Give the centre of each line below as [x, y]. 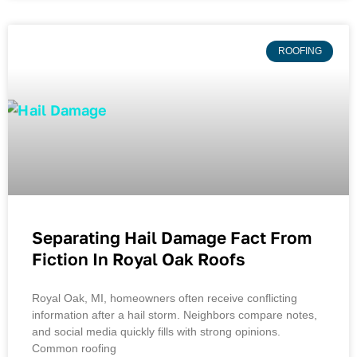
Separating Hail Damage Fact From [172, 238]
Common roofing [74, 349]
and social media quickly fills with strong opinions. [156, 332]
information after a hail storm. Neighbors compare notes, [175, 315]
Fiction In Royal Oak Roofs [139, 259]
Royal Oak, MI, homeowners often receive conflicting [165, 298]
